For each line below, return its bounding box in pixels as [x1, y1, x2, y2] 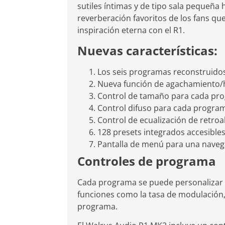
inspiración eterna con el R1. [77, 25, 185, 36]
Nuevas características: [77, 42, 218, 59]
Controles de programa [77, 152, 216, 169]
